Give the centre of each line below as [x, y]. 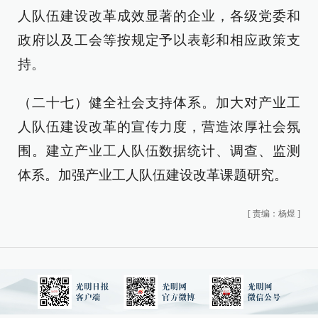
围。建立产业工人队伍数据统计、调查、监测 [159, 151]
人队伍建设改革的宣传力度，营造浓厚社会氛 [159, 127]
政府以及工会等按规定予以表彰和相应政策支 [159, 40]
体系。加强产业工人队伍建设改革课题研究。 [153, 175]
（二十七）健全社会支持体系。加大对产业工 [159, 103]
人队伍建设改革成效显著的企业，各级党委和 [159, 16]
